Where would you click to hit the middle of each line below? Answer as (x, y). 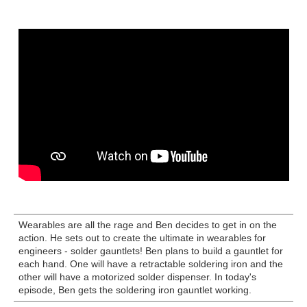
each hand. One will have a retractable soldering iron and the (150, 264)
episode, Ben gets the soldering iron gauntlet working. (135, 290)
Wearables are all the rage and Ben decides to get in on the (147, 225)
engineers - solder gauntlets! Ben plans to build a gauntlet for (150, 251)
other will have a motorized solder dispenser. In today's (137, 277)
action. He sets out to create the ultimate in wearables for (142, 238)
